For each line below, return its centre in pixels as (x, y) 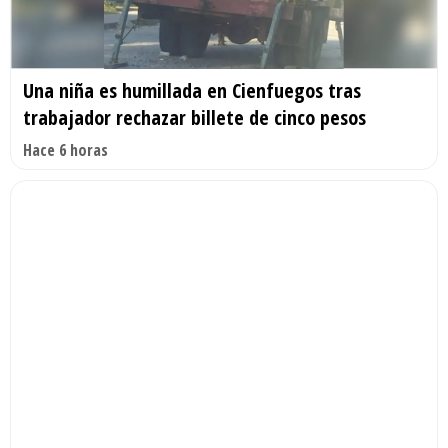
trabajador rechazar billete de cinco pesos (194, 118)
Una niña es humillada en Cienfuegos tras (192, 91)
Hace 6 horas (65, 150)
